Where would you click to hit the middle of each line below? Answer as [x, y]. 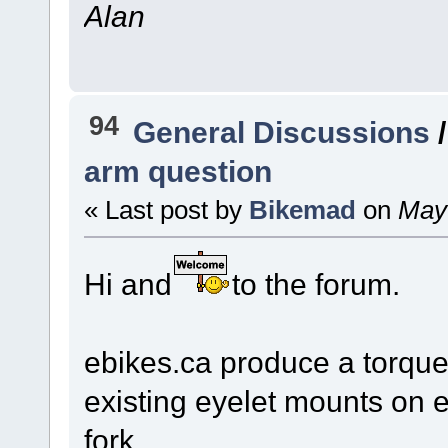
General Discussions [282, 131]
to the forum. [315, 283]
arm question [177, 170]
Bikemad [302, 209]
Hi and [127, 283]
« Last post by [166, 209]
